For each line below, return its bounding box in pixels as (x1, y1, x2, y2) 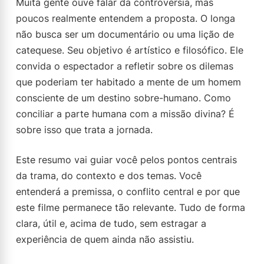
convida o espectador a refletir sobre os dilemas (16, 60, 233, 72)
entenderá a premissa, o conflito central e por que (16, 186, 240, 197)
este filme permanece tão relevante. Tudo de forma (16, 202, 245, 213)
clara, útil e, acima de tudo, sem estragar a (16, 217, 206, 229)
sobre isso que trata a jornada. (16, 124, 153, 136)
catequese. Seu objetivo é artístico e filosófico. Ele (16, 44, 243, 56)
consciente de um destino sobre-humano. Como (16, 92, 231, 104)
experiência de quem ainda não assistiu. (16, 233, 194, 245)
